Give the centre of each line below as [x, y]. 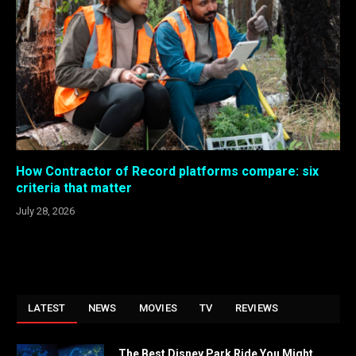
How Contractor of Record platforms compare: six [167, 172]
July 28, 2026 [45, 211]
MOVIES [158, 308]
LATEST [47, 308]
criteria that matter [74, 188]
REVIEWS [257, 308]
